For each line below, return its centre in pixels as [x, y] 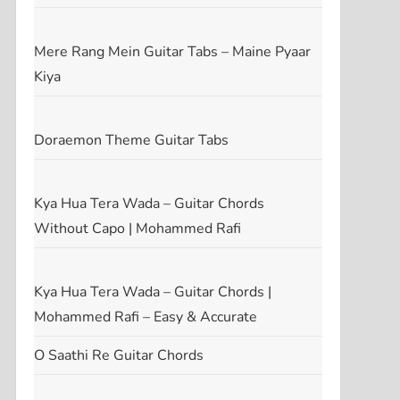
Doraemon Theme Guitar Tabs [131, 140]
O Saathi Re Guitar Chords [118, 355]
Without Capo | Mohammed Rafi [137, 228]
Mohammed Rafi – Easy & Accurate [145, 317]
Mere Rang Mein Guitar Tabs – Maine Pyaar [172, 51]
